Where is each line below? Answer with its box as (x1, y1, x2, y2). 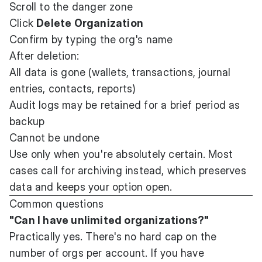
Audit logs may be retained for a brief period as (9, 98, 240, 111)
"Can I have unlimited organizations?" (9, 213, 209, 226)
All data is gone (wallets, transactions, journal (9, 65, 231, 78)
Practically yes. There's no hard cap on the (9, 230, 217, 243)
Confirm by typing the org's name (9, 33, 173, 46)
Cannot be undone (9, 131, 100, 144)
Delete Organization (36, 16, 144, 29)
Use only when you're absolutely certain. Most (9, 147, 233, 160)
